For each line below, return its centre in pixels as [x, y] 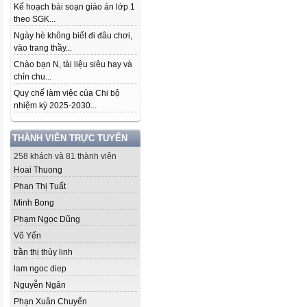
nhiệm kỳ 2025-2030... [55, 106]
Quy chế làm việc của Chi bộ [67, 93]
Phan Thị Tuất [40, 186]
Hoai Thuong [38, 170]
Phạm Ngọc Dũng [47, 219]
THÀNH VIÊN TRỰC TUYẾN [70, 138]
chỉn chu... [33, 77]
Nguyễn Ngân [40, 285]
